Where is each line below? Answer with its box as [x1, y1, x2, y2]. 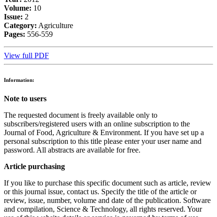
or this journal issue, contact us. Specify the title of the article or [4, 187, 197, 196]
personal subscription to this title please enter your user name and [4, 137, 201, 146]
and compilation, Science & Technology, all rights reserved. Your [4, 205, 202, 214]
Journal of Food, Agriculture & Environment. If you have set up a [4, 128, 204, 137]
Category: [4, 21, 37, 30]
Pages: [4, 30, 25, 38]
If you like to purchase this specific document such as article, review [4, 179, 211, 187]
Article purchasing [4, 162, 65, 171]
